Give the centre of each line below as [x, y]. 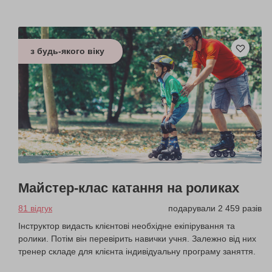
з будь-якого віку [67, 51]
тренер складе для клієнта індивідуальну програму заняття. [137, 251]
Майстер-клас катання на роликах [129, 188]
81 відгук [35, 208]
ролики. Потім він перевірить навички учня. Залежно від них [137, 238]
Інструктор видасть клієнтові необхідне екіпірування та [127, 226]
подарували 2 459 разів [215, 208]
